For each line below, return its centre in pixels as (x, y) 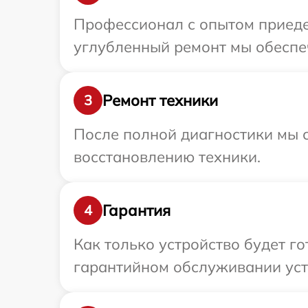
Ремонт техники (160, 100)
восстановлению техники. (167, 157)
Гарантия (136, 210)
